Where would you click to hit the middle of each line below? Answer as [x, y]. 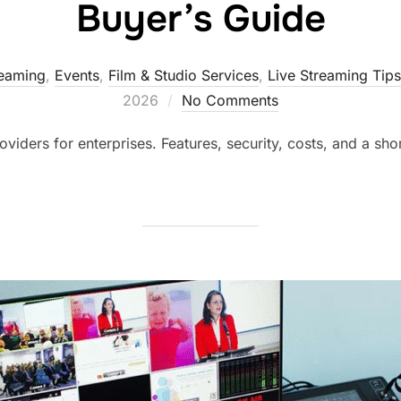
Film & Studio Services [183, 75]
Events [77, 75]
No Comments [230, 100]
